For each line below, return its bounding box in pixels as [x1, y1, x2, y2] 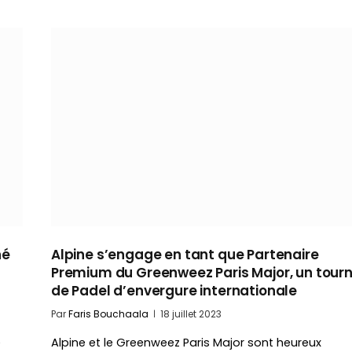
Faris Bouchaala [68, 306, 148, 321]
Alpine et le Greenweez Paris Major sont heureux [51, 334, 321, 350]
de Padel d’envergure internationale [51, 280, 298, 300]
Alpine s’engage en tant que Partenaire [51, 244, 319, 264]
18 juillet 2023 [160, 306, 222, 321]
